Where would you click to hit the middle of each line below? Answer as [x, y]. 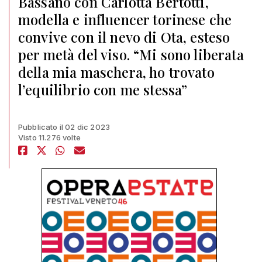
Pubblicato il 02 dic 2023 [64, 127]
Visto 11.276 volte [49, 137]
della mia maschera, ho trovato [116, 72]
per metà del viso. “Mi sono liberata [131, 54]
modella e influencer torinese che [125, 19]
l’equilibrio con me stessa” [103, 89]
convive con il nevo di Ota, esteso [124, 37]
